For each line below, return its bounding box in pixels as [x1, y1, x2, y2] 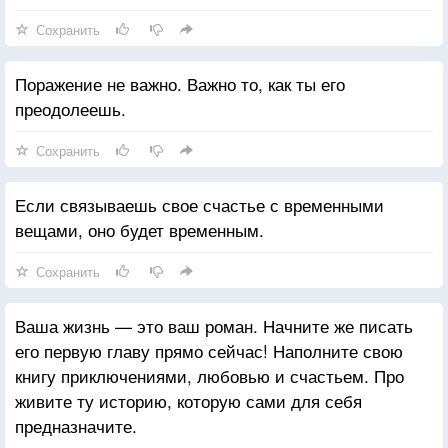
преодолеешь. [15, 95, 126, 121]
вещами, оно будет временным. [15, 216, 264, 242]
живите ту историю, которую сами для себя [15, 387, 362, 413]
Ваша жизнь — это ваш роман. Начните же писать [15, 312, 413, 338]
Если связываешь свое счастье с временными [15, 191, 384, 217]
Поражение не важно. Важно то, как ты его [15, 70, 345, 96]
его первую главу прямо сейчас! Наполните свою [15, 337, 403, 363]
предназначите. [15, 412, 137, 438]
